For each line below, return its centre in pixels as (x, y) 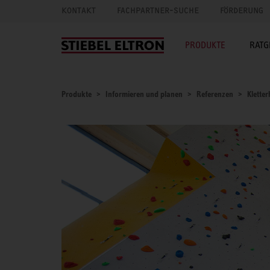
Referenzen (215, 94)
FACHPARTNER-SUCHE (158, 11)
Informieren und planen (144, 94)
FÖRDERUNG (242, 11)
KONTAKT (79, 11)
